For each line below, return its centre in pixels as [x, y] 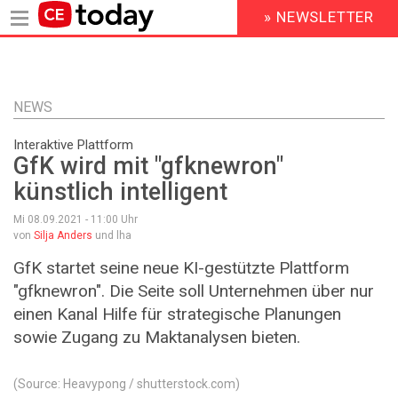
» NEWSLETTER [319, 17]
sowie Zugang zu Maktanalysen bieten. [157, 338]
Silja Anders [63, 236]
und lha [112, 236]
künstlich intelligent [120, 192]
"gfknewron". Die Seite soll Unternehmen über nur [194, 291]
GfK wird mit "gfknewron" [148, 167]
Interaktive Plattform [73, 145]
